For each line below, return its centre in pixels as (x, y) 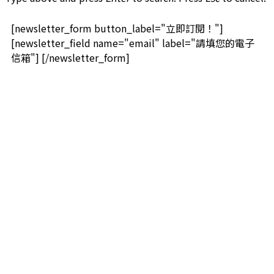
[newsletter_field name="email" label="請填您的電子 (133, 43)
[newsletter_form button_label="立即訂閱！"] (117, 28)
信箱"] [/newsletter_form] (70, 58)
